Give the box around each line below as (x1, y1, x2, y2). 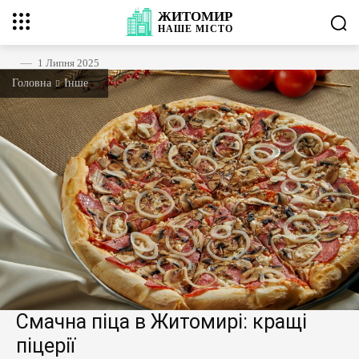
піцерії (16, 334, 75, 357)
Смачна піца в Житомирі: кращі (16, 310, 307, 333)
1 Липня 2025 (38, 56, 99, 69)
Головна (12, 77, 51, 89)
